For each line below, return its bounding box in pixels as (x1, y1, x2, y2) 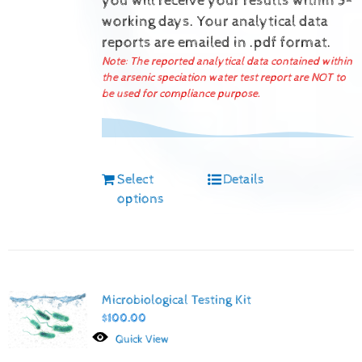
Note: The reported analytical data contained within (101, 55, 352, 69)
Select (116, 171, 154, 188)
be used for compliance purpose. (101, 87, 260, 101)
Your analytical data (196, 13, 328, 32)
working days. (101, 13, 197, 32)
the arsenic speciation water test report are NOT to (101, 71, 346, 85)
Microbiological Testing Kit (101, 292, 251, 308)
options (116, 191, 164, 208)
